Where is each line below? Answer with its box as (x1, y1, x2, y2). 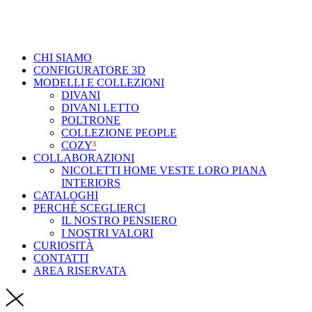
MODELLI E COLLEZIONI (33, 76, 164, 88)
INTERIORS (61, 176, 120, 189)
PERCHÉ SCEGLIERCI (33, 201, 146, 214)
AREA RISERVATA (33, 264, 127, 276)
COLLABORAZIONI (33, 151, 134, 164)
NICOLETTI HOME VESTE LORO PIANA (61, 164, 267, 176)
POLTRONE (61, 114, 120, 126)
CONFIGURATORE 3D (33, 63, 146, 76)
